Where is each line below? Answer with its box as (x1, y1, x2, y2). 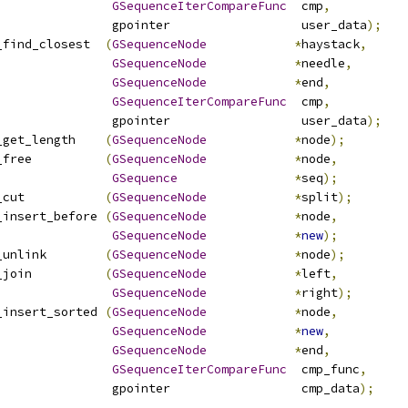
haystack (301, 36, 360, 52)
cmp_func (287, 362, 360, 377)
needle (301, 56, 345, 71)
